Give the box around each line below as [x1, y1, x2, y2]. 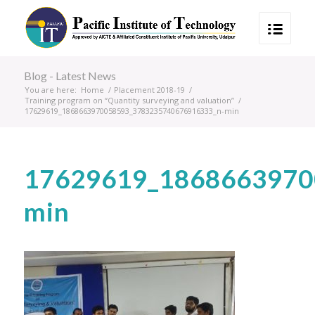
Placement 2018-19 [113, 84, 185, 95]
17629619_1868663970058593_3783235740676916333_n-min [24, 105, 239, 116]
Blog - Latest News [23, 69, 116, 82]
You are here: [24, 84, 77, 95]
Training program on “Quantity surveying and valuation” [24, 95, 234, 105]
